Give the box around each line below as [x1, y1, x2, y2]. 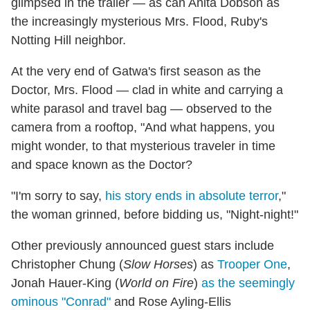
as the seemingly [201, 276, 295, 291]
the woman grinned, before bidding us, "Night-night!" [11, 208, 298, 222]
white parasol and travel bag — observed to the [11, 102, 272, 116]
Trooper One [217, 257, 287, 272]
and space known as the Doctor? [11, 158, 192, 172]
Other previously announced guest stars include [11, 239, 274, 253]
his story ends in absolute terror [105, 189, 278, 203]
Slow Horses [123, 257, 193, 272]
